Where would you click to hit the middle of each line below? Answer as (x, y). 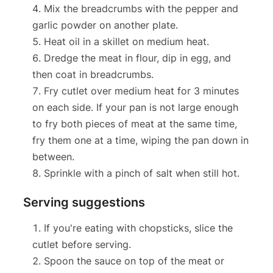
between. (53, 156)
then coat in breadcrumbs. (93, 74)
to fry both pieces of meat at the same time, (134, 123)
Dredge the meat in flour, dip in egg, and (137, 58)
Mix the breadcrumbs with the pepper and (141, 8)
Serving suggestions (84, 202)
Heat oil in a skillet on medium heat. (126, 41)
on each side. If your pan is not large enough (135, 107)
